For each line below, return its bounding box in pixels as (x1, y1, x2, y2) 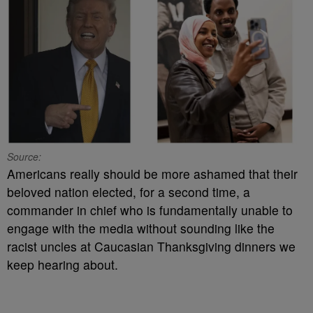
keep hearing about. (7, 255, 118, 273)
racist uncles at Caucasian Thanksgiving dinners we (7, 237, 296, 255)
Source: (7, 149, 41, 163)
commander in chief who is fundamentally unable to (7, 201, 293, 219)
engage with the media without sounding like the (7, 219, 275, 237)
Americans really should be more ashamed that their (7, 164, 298, 182)
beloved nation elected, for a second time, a (7, 182, 250, 201)
